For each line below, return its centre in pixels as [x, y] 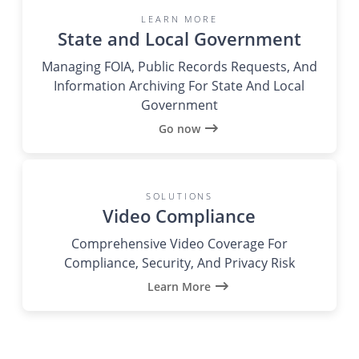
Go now [179, 128]
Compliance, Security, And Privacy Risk [179, 262]
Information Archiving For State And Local [179, 85]
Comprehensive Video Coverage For [179, 243]
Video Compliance [179, 215]
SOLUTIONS [179, 196]
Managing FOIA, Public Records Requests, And [179, 66]
